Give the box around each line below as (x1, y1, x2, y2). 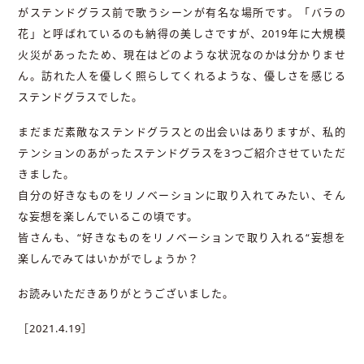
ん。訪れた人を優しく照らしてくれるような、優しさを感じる (18, 68, 346, 84)
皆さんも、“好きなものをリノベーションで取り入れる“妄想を (18, 230, 346, 245)
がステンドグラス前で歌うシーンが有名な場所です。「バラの (18, 5, 346, 20)
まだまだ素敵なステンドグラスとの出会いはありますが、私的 (18, 124, 346, 140)
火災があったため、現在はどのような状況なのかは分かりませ (18, 47, 346, 63)
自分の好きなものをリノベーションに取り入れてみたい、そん (18, 188, 346, 203)
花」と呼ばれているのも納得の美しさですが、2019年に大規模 (18, 26, 346, 41)
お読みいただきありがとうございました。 (18, 286, 235, 301)
